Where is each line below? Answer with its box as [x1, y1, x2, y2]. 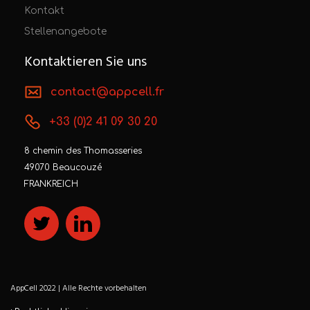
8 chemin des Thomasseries [24, 146, 142, 156]
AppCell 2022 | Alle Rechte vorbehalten [10, 282, 147, 296]
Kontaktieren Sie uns [24, 51, 147, 74]
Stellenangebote [24, 26, 107, 37]
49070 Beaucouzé [24, 163, 102, 173]
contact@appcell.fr [51, 86, 164, 99]
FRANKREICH [24, 179, 78, 190]
